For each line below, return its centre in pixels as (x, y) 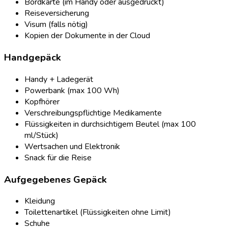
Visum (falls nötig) (56, 25)
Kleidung (40, 201)
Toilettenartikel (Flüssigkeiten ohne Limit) (98, 212)
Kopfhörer (42, 102)
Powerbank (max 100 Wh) (72, 90)
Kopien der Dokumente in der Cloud (87, 36)
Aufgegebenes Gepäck (55, 179)
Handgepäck (33, 58)
